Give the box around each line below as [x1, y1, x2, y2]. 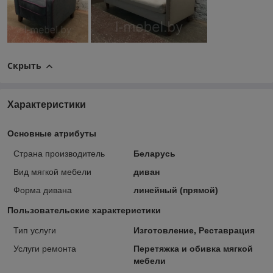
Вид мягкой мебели [13, 166, 91, 177]
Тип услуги [13, 225, 56, 235]
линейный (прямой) [133, 185, 218, 195]
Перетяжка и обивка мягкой [133, 243, 253, 253]
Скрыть [7, 59, 41, 71]
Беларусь [133, 148, 175, 158]
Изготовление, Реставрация [133, 225, 255, 235]
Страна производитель [13, 148, 105, 158]
